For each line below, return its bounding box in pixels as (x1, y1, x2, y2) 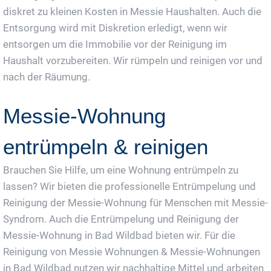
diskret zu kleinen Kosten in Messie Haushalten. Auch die (3, 5, 261, 18)
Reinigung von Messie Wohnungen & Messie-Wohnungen (3, 246, 260, 258)
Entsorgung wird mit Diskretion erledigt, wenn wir (3, 22, 227, 34)
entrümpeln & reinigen (3, 135, 208, 159)
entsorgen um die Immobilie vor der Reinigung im (3, 38, 227, 51)
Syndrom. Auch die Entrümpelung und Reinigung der (3, 213, 239, 226)
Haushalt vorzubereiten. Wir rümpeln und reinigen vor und (3, 54, 263, 67)
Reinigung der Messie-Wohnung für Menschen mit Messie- (3, 197, 268, 209)
